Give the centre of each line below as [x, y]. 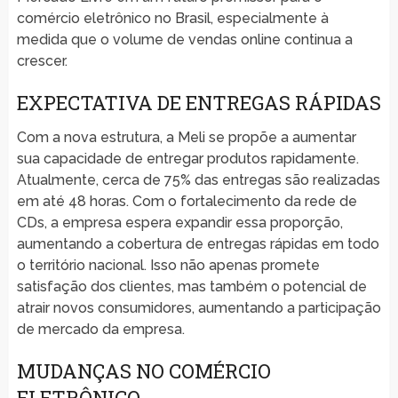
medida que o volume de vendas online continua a [184, 39]
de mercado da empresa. [100, 329]
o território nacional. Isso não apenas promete [168, 265]
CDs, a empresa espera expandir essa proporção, [179, 222]
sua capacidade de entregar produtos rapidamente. [187, 158]
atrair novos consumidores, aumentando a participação [199, 307]
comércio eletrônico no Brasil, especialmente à [172, 18]
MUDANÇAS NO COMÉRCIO [143, 370]
